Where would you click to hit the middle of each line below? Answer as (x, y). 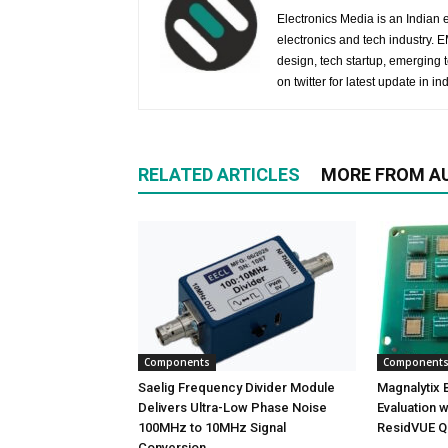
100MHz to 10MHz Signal (212, 427)
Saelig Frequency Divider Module (236, 387)
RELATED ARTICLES (219, 174)
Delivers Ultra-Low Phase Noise (232, 407)
